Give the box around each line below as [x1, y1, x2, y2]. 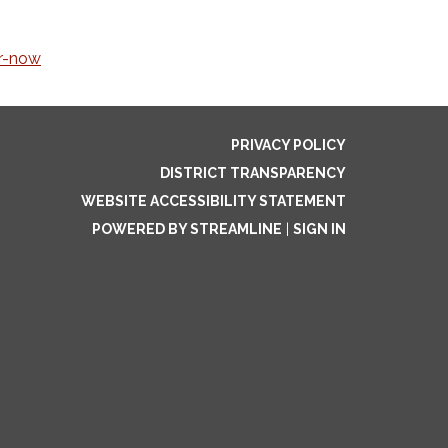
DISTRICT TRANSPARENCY [160, 165, 346, 181]
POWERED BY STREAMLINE [92, 221, 282, 237]
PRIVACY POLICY [231, 137, 346, 153]
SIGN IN [293, 221, 346, 237]
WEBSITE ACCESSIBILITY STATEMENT [81, 193, 346, 209]
